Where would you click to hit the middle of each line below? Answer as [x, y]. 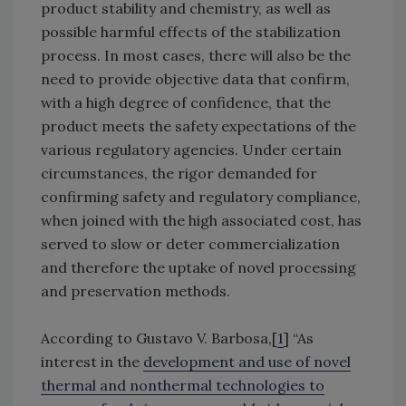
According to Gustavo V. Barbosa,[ [159, 338]
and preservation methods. [135, 291]
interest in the [92, 362]
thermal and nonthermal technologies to [183, 386]
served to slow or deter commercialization [190, 244]
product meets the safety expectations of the [198, 126]
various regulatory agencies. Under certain [191, 150]
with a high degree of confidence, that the [186, 103]
